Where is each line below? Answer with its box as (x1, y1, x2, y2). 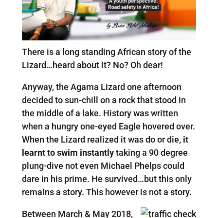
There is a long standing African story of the (21, 46, 191, 57)
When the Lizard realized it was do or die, (21, 134, 183, 145)
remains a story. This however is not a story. (21, 186, 192, 197)
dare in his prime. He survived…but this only (21, 173, 192, 184)
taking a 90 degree (113, 147, 188, 158)
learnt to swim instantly (21, 147, 114, 158)
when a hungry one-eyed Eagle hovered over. (21, 121, 195, 131)
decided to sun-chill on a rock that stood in (21, 94, 186, 105)
